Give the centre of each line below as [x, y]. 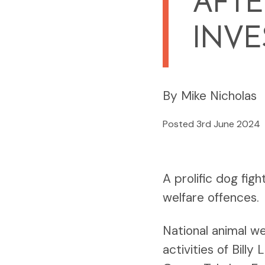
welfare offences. [211, 197]
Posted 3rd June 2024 [211, 124]
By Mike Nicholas [210, 96]
